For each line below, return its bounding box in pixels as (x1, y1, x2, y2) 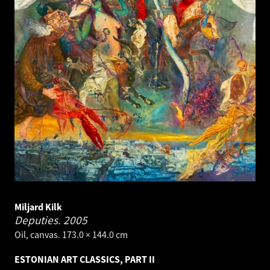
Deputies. (14, 213, 63, 228)
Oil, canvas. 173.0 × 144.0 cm (14, 228, 128, 241)
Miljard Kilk (14, 201, 62, 213)
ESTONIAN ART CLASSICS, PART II (14, 253, 155, 266)
